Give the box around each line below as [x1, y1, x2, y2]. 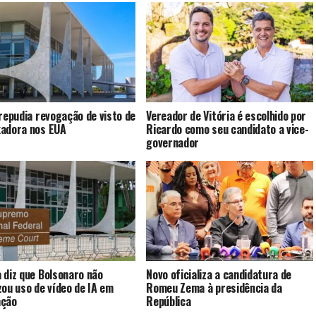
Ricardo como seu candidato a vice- [146, 121, 309, 138]
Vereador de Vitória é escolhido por [146, 107, 307, 125]
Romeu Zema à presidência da [146, 279, 282, 297]
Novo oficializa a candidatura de [146, 266, 292, 284]
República [146, 293, 191, 310]
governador [146, 134, 200, 152]
